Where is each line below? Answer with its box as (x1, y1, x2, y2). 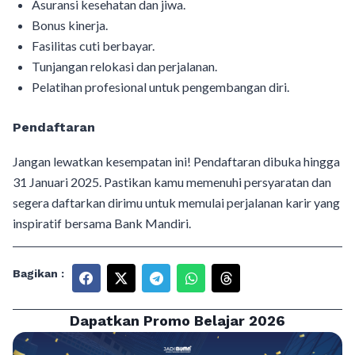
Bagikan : (13, 267, 64, 280)
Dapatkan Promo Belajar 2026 (70, 312, 285, 329)
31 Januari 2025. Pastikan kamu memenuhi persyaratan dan (13, 174, 331, 189)
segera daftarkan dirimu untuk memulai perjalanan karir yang (13, 195, 340, 210)
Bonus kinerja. (32, 17, 108, 32)
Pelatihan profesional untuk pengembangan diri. (32, 79, 289, 94)
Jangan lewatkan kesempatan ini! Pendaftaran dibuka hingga (13, 154, 340, 169)
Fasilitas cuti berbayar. (32, 38, 155, 53)
